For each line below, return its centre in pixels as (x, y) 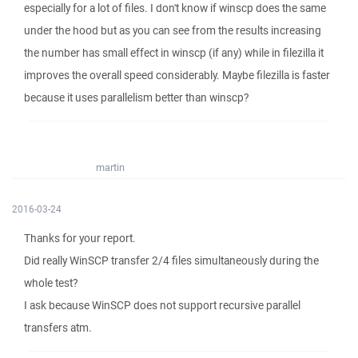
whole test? (51, 283)
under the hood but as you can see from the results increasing (173, 30)
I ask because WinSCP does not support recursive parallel (162, 305)
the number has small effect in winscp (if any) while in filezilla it (174, 53)
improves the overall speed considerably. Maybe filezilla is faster (177, 75)
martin (110, 167)
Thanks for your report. (80, 238)
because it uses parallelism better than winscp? (136, 97)
